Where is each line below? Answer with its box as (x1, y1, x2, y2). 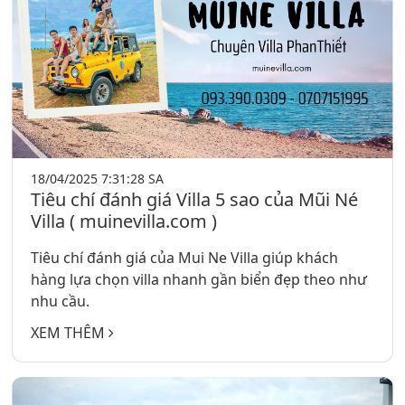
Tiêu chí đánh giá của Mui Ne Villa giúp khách (31, 248, 339, 268)
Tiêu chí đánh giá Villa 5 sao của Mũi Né (31, 187, 359, 212)
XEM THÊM (31, 323, 109, 344)
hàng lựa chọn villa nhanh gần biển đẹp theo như (31, 269, 368, 290)
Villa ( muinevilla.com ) (31, 209, 218, 234)
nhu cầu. (31, 291, 90, 312)
